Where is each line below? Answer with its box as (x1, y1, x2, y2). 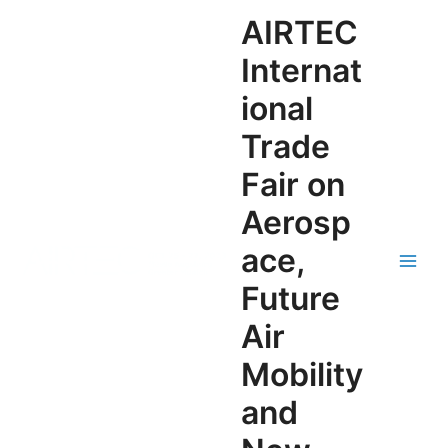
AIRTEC (241, 12, 359, 52)
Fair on (241, 164, 346, 204)
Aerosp (241, 202, 352, 242)
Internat (241, 50, 363, 90)
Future (241, 278, 341, 318)
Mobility (241, 354, 364, 394)
